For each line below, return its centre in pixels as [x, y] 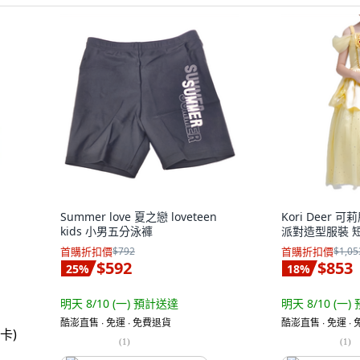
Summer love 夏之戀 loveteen [139, 217]
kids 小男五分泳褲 [106, 231]
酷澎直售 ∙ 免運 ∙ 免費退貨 [116, 323]
